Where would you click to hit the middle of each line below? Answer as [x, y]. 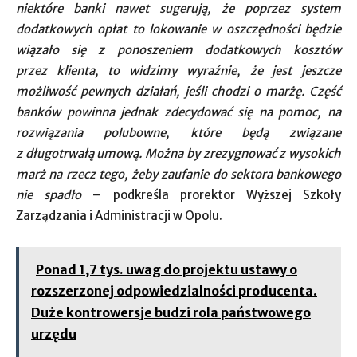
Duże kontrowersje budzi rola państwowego [171, 312]
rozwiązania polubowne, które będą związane [178, 133]
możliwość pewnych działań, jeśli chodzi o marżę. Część [178, 91]
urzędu [54, 334]
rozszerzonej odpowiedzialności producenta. [174, 291]
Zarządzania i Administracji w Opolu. [119, 216]
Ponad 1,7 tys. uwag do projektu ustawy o [167, 269]
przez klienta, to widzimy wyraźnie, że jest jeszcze [178, 71]
